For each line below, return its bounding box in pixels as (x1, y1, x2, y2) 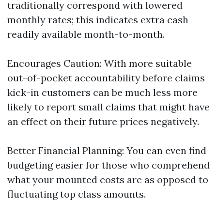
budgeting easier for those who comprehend (7, 159, 210, 171)
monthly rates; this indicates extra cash (7, 14, 188, 26)
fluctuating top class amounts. (7, 188, 146, 200)
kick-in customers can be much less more (7, 86, 198, 98)
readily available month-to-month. (7, 28, 165, 40)
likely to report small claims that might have (7, 101, 210, 113)
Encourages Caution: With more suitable (7, 57, 192, 69)
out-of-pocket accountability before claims (7, 72, 205, 84)
